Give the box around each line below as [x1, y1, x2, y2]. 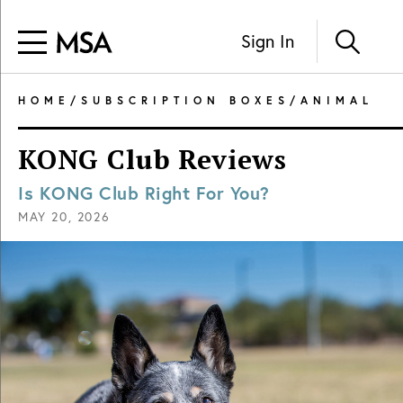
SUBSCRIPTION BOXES [81, 93, 290, 107]
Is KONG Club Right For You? [18, 181, 270, 205]
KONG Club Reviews [18, 141, 288, 177]
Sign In [241, 28, 294, 53]
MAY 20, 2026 [18, 208, 111, 225]
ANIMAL [300, 93, 373, 107]
